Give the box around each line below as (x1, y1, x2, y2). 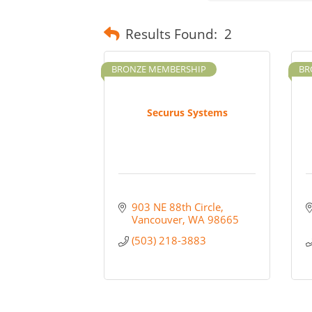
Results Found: (125, 24, 218, 42)
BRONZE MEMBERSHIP (111, 63, 207, 76)
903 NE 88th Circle (132, 200, 221, 214)
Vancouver (132, 212, 183, 227)
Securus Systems (146, 106, 228, 120)
